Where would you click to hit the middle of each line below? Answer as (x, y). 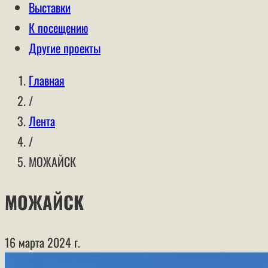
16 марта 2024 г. (42, 242)
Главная (47, 80)
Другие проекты (65, 48)
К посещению (58, 28)
